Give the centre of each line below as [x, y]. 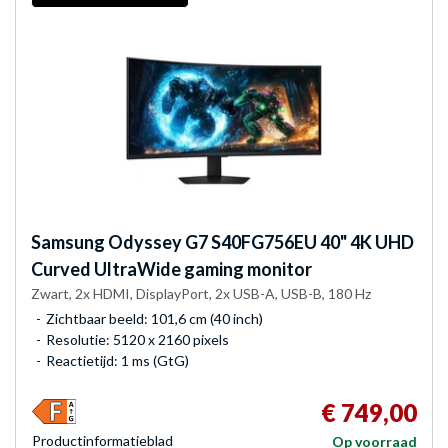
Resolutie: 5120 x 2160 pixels [137, 339]
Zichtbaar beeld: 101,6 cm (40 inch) [154, 318]
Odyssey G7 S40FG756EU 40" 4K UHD [259, 241]
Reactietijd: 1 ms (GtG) [117, 360]
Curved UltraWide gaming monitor [171, 268]
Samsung [68, 241]
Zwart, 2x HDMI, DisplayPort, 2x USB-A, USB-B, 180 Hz [201, 293]
